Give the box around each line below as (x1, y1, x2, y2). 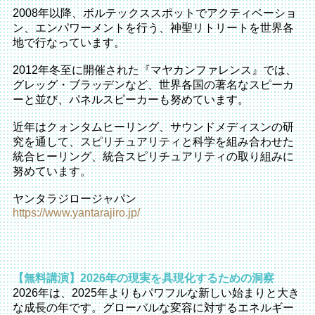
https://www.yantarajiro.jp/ (12, 207, 140, 219)
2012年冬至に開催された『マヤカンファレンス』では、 (12, 64, 297, 77)
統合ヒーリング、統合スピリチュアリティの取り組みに (12, 150, 294, 163)
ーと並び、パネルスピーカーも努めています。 (12, 94, 249, 106)
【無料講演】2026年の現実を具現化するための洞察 (12, 272, 274, 285)
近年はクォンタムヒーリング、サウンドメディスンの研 (12, 121, 294, 134)
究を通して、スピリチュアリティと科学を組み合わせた (12, 136, 294, 148)
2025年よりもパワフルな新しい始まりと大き (71, 287, 300, 300)
